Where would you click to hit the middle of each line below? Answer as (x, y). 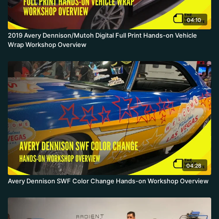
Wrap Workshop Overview (47, 44)
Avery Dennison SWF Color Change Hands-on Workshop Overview (108, 181)
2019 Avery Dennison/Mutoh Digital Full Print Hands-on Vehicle (102, 35)
